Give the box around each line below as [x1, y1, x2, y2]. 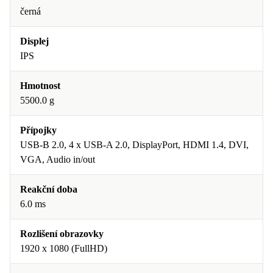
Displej [20, 36, 49, 46]
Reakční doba [20, 184, 77, 194]
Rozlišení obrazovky [20, 229, 104, 239]
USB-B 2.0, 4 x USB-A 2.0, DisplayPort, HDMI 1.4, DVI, [20, 140, 249, 150]
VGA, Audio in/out [20, 154, 95, 165]
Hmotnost [20, 80, 60, 91]
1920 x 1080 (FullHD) [20, 243, 107, 253]
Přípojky [20, 125, 57, 135]
